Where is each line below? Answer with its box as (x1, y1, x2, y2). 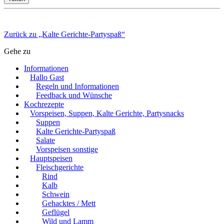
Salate (36, 135, 55, 144)
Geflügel (42, 207, 69, 216)
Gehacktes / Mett (42, 198, 95, 207)
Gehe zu (4, 46, 30, 55)
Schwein (42, 189, 69, 198)
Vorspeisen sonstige (36, 144, 98, 153)
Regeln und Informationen (36, 81, 119, 90)
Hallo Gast (30, 72, 64, 81)
